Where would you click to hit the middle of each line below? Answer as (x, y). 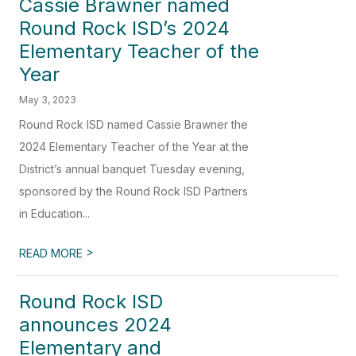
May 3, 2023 (48, 100)
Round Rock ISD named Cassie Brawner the (134, 125)
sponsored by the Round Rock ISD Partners (134, 192)
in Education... (55, 214)
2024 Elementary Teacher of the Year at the (134, 147)
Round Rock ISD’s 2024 (125, 29)
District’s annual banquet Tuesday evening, (132, 169)
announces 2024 (96, 325)
